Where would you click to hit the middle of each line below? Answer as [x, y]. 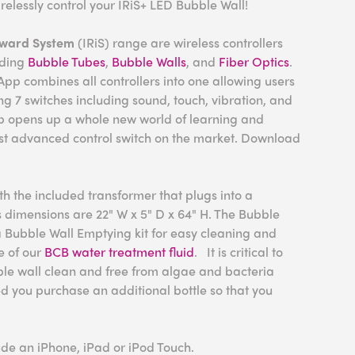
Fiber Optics [254, 61]
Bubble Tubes [67, 61]
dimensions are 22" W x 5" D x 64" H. [107, 214]
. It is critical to [239, 252]
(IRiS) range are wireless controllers [180, 42]
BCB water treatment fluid [119, 252]
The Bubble [246, 214]
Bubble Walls [149, 61]
